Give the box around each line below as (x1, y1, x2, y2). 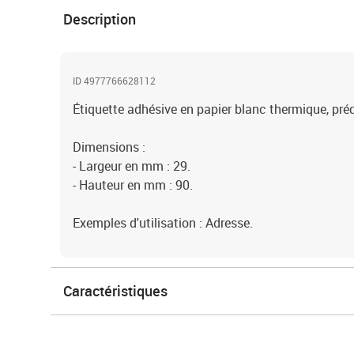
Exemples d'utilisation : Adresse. (73, 214, 253, 232)
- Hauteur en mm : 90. (73, 176, 193, 194)
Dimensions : (73, 138, 145, 156)
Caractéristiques (63, 281, 168, 300)
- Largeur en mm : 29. (73, 157, 190, 175)
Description (63, 9, 136, 28)
